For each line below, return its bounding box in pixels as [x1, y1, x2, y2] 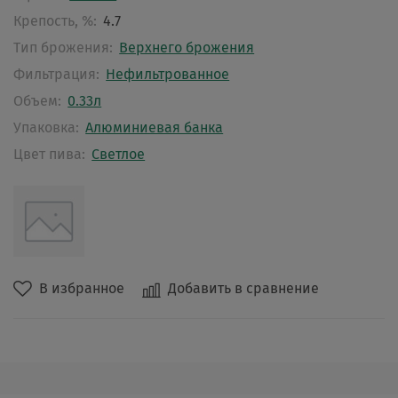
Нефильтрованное [106, 66, 230, 84]
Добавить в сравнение [168, 280, 319, 298]
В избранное [39, 280, 124, 298]
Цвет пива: [13, 146, 85, 163]
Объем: [13, 92, 61, 110]
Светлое [92, 146, 146, 163]
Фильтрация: [13, 66, 99, 84]
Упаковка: [13, 119, 79, 137]
